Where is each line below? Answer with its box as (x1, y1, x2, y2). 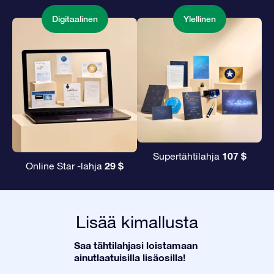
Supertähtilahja (152, 150, 222, 162)
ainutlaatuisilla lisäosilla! (74, 251, 185, 264)
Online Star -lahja (26, 160, 105, 172)
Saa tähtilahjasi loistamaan (74, 239, 198, 251)
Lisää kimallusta (76, 212, 198, 232)
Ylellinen (183, 14, 216, 24)
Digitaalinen (51, 14, 98, 24)
